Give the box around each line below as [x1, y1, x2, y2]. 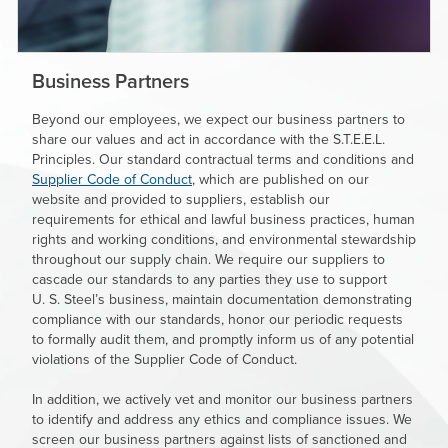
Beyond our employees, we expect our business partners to [32, 108, 405, 129]
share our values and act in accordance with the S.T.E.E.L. [32, 128, 385, 149]
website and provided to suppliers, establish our [32, 188, 330, 209]
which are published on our [195, 168, 369, 189]
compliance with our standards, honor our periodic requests [32, 308, 403, 329]
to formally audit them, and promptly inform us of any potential [32, 328, 414, 349]
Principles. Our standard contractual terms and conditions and [32, 148, 414, 169]
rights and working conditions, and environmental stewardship [32, 228, 416, 249]
